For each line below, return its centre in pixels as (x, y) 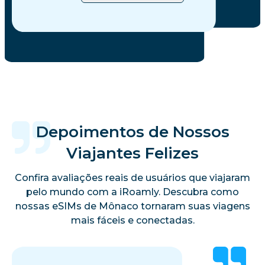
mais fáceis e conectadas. (132, 220)
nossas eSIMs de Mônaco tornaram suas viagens (132, 206)
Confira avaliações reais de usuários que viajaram (132, 177)
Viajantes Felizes (132, 153)
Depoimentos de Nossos (132, 132)
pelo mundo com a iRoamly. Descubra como (132, 192)
